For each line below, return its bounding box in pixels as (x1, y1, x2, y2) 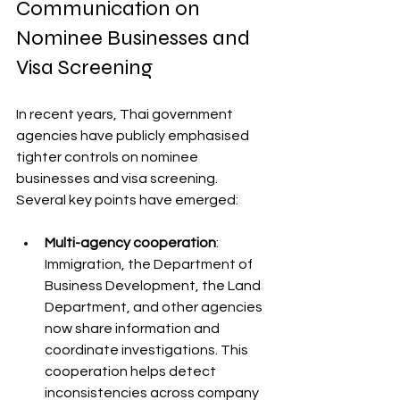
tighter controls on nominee (16, 150, 201, 164)
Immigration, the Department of (45, 257, 255, 271)
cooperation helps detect (45, 364, 219, 379)
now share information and (45, 321, 222, 336)
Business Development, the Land (45, 279, 263, 293)
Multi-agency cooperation (45, 236, 216, 250)
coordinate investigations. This (45, 343, 251, 357)
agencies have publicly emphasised (16, 129, 252, 143)
